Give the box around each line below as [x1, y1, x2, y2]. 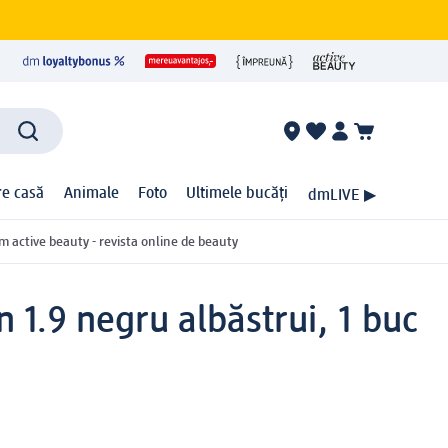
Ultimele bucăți [186, 186, 289, 203]
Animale [63, 186, 119, 203]
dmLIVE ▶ [307, 187, 376, 204]
